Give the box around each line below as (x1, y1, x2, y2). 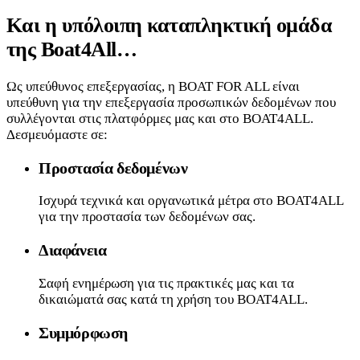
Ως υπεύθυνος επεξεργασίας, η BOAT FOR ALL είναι (6, 78, 300, 94)
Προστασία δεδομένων (39, 158, 188, 177)
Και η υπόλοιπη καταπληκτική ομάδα (6, 13, 333, 37)
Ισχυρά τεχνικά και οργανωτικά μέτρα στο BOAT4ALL (39, 193, 343, 209)
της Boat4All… (6, 37, 137, 61)
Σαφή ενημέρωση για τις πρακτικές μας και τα (39, 276, 294, 292)
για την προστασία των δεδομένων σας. (39, 209, 256, 225)
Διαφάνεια (39, 241, 107, 260)
